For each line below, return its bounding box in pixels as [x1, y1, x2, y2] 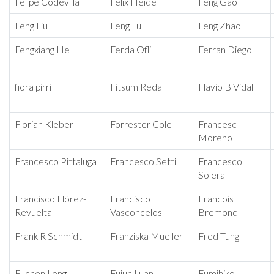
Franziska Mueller [110, 231, 183, 242]
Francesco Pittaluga [15, 156, 97, 168]
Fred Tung [198, 231, 239, 242]
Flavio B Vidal [198, 81, 253, 93]
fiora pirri [15, 81, 51, 93]
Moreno [198, 132, 232, 144]
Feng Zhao [198, 20, 241, 32]
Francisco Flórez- [15, 193, 86, 205]
